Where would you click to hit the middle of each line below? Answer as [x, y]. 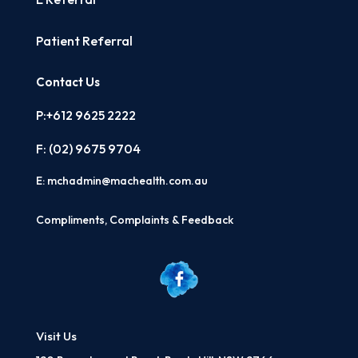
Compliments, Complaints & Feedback [134, 220]
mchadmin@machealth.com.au [127, 181]
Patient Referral [84, 41]
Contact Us [68, 82]
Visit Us [56, 336]
